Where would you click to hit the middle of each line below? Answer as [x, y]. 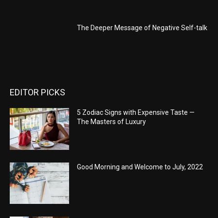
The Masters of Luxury [112, 121]
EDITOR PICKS [37, 92]
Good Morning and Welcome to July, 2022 [140, 167]
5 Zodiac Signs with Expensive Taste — [136, 112]
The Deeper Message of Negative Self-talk [142, 28]
